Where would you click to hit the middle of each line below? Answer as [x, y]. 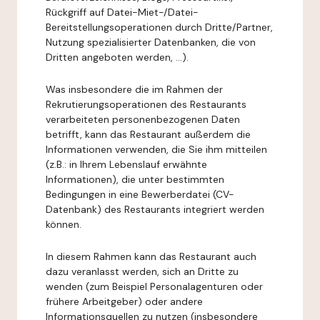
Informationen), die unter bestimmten [135, 179]
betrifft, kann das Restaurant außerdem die [148, 134]
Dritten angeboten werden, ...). [117, 57]
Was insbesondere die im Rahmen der [134, 89]
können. [64, 224]
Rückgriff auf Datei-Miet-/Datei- [122, 12]
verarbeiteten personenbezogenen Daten [143, 119]
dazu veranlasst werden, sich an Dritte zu [142, 271]
